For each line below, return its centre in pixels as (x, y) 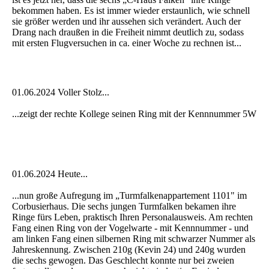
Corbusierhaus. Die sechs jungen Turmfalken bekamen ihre (124, 207)
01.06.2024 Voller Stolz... (61, 92)
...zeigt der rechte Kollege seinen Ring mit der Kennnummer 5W (134, 114)
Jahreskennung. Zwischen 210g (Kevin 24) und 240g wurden (129, 250)
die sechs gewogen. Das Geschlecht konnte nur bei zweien (123, 261)
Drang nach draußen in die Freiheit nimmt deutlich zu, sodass (128, 32)
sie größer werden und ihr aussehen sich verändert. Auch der (126, 22)
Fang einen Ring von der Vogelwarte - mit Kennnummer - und (130, 228)
